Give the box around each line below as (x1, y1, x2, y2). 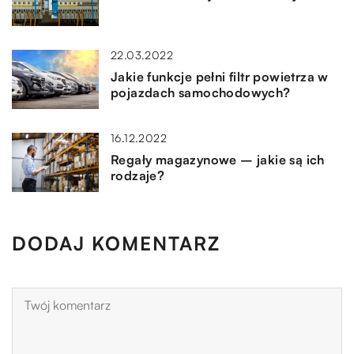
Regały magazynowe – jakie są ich (111, 152, 325, 168)
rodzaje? (111, 168, 165, 184)
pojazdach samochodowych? (111, 85, 291, 101)
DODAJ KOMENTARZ (12, 232, 220, 256)
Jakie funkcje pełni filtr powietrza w (111, 69, 329, 85)
